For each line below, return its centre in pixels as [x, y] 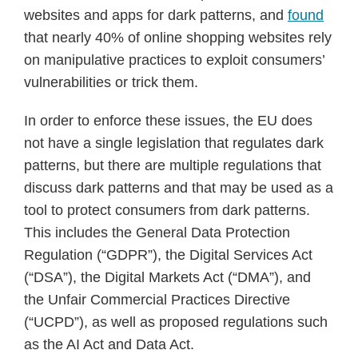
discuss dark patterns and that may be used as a [179, 188]
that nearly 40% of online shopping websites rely [178, 38]
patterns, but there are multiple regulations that [173, 165]
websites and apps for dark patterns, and [156, 15]
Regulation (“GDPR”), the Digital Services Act [168, 255]
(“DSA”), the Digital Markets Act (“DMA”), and [167, 277]
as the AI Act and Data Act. [109, 344]
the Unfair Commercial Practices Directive [157, 300]
